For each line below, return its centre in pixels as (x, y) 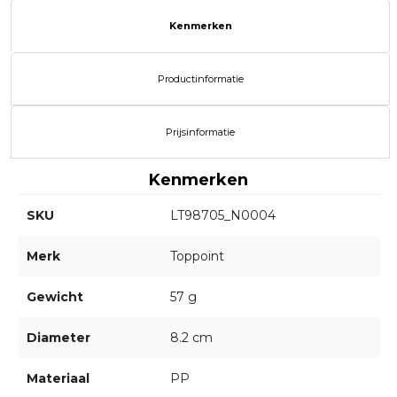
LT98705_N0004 (222, 216)
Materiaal (58, 379)
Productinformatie (200, 79)
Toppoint (197, 257)
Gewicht (54, 297)
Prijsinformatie (200, 132)
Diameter (58, 338)
